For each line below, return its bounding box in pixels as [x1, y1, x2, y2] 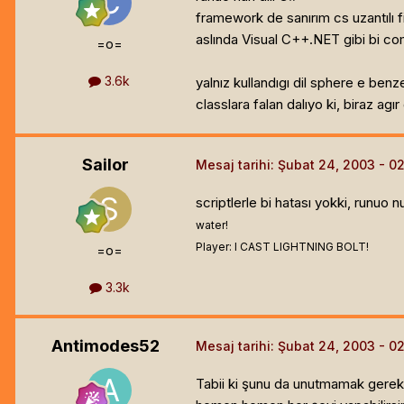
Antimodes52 [51, 336, 160, 356]
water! [196, 217, 228, 232]
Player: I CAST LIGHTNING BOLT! [196, 239, 369, 253]
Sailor [82, 154, 129, 174]
